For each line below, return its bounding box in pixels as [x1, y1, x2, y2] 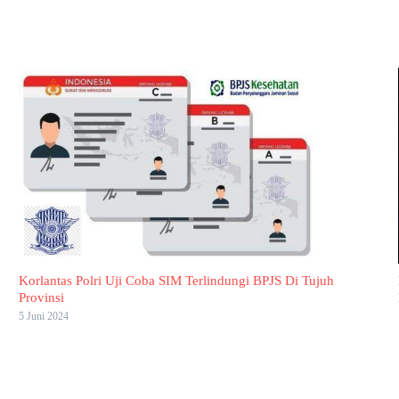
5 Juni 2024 [18, 310, 69, 323]
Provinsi [18, 290, 64, 305]
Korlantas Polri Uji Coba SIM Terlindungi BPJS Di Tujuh [18, 273, 334, 289]
